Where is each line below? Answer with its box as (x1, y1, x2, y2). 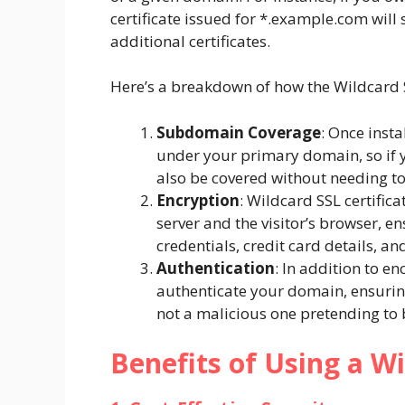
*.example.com (259, 7, 368, 29)
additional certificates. (110, 30, 270, 52)
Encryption (156, 189, 240, 211)
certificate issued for (110, 7, 259, 29)
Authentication (156, 257, 275, 278)
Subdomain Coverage (156, 121, 321, 143)
